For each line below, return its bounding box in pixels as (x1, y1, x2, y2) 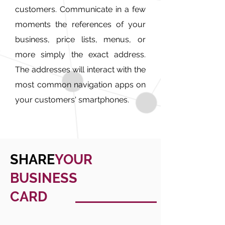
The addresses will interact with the (15, 65, 146, 74)
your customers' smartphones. (15, 95, 129, 104)
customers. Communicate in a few (15, 5, 146, 14)
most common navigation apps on (15, 80, 146, 89)
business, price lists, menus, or (15, 35, 146, 44)
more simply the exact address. (15, 50, 146, 59)
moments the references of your (15, 20, 146, 29)
